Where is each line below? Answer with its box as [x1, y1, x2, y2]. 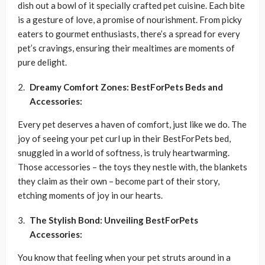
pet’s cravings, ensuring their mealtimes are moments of [18, 43, 235, 53]
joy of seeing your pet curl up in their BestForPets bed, [18, 133, 231, 144]
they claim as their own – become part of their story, [18, 176, 219, 186]
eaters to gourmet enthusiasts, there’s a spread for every [18, 28, 240, 39]
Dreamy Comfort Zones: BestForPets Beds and [30, 82, 223, 92]
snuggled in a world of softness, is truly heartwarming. [18, 147, 230, 158]
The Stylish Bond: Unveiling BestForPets [30, 215, 198, 225]
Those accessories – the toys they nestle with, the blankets [18, 161, 247, 172]
